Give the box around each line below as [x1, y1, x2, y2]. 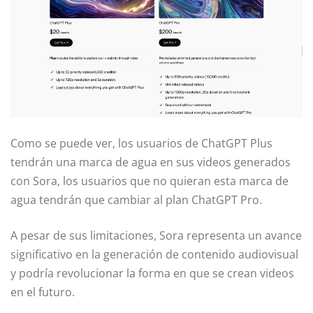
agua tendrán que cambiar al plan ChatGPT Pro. [10, 191, 262, 208]
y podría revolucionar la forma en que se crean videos [10, 265, 294, 281]
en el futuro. [10, 284, 75, 300]
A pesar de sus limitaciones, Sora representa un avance [10, 227, 302, 243]
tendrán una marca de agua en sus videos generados [10, 154, 291, 170]
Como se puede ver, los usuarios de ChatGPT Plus [10, 135, 272, 151]
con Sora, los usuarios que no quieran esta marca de [10, 173, 289, 189]
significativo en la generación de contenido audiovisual [10, 246, 298, 262]
